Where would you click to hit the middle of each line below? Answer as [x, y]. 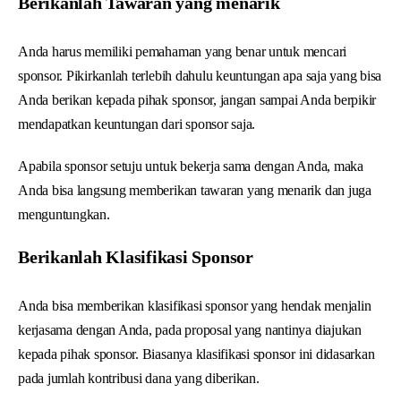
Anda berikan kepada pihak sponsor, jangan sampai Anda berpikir [197, 99]
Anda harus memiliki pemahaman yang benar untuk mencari [183, 51]
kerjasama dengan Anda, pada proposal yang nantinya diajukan [190, 329]
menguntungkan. [66, 214]
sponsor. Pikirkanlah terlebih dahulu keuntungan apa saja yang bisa [200, 75]
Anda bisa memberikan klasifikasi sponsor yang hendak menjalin [195, 305]
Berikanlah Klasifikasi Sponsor [136, 256]
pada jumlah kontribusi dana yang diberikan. [141, 378]
